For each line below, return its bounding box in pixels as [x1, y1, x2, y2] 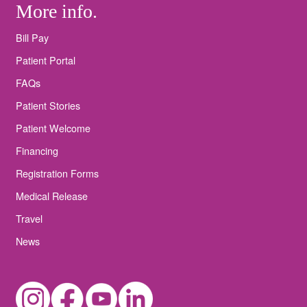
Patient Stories [16, 97, 80, 112]
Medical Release [16, 188, 88, 203]
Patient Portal [16, 52, 75, 67]
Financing [16, 143, 58, 158]
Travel [16, 210, 42, 225]
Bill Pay [16, 29, 49, 45]
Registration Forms [16, 165, 99, 180]
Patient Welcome [16, 120, 90, 135]
